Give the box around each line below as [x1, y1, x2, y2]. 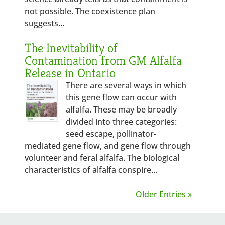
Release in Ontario [25, 65, 116, 81]
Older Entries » [135, 189, 192, 200]
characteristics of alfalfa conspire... [25, 164, 158, 175]
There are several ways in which [65, 80, 186, 91]
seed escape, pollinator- [65, 128, 156, 139]
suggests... [25, 18, 65, 29]
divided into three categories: [65, 116, 177, 127]
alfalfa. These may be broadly [65, 104, 177, 115]
